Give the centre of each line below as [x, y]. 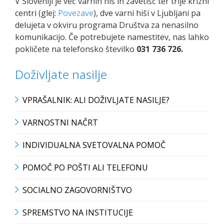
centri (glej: [36, 13]
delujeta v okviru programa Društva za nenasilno [107, 25]
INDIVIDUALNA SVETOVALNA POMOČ [94, 145]
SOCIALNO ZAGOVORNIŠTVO [77, 190]
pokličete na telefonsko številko [76, 49]
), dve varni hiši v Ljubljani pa [147, 13]
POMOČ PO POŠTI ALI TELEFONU [85, 167]
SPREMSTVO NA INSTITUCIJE [78, 212]
